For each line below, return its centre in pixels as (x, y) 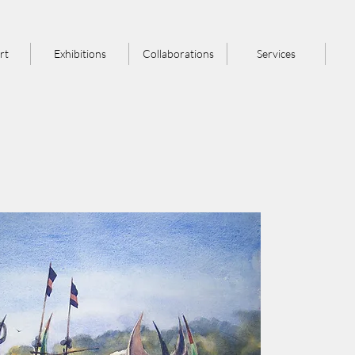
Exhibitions (80, 53)
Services (276, 53)
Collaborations (178, 53)
